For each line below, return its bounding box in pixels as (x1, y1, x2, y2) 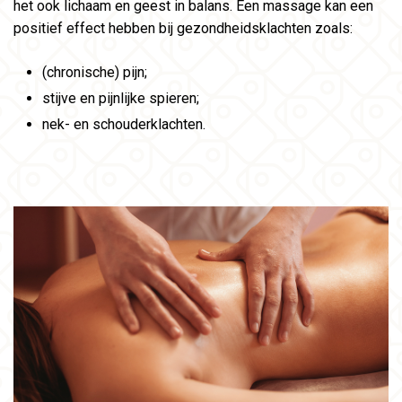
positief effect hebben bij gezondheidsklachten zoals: (13, 20, 353, 38)
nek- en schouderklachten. (42, 116, 205, 134)
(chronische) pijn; (42, 64, 147, 82)
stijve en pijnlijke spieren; (42, 90, 199, 108)
